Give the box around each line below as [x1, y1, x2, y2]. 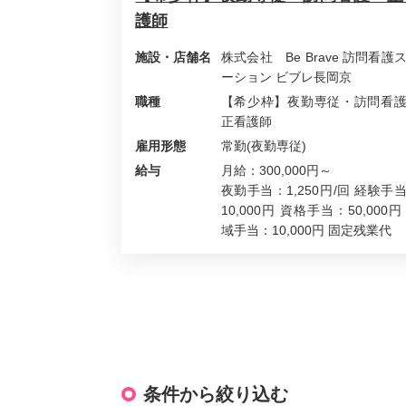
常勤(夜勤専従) [220, 138, 306, 153]
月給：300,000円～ [220, 162, 332, 178]
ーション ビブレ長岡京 [220, 69, 352, 84]
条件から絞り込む [143, 384, 289, 404]
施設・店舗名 [135, 49, 212, 64]
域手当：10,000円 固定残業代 [220, 222, 391, 237]
